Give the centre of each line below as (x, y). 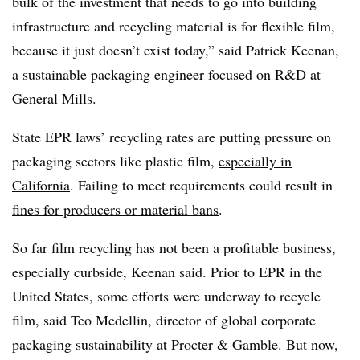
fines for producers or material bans (115, 209)
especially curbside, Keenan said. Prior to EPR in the (167, 272)
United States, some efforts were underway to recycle (166, 296)
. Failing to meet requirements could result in (201, 185)
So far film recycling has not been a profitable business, (174, 248)
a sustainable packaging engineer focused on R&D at (166, 74)
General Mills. (54, 98)
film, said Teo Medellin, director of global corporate (164, 320)
